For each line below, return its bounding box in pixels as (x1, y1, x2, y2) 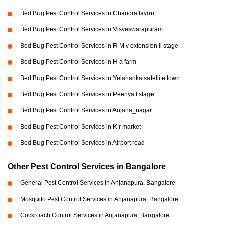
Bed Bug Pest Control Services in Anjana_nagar (20, 107, 152, 115)
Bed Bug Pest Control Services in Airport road (20, 139, 145, 147)
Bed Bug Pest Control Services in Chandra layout (20, 10, 156, 17)
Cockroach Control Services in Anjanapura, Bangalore (20, 212, 169, 219)
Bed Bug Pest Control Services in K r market (20, 123, 141, 131)
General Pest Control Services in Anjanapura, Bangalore (20, 179, 175, 187)
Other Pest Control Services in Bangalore (8, 162, 166, 171)
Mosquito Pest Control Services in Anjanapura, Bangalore (20, 196, 178, 203)
